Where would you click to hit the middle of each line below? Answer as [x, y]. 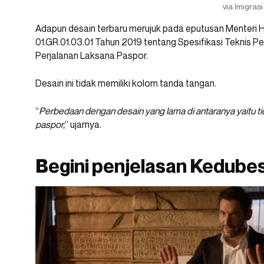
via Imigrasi [243, 6]
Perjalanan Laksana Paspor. [92, 56]
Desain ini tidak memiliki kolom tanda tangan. [126, 83]
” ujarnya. [83, 125]
